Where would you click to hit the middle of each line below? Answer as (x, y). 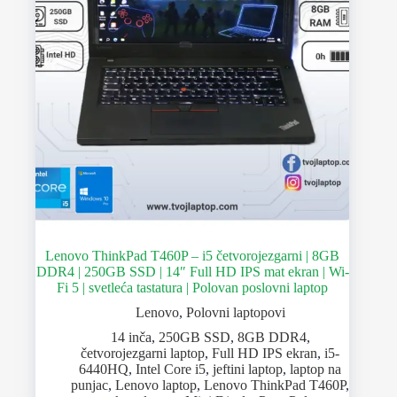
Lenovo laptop (156, 385)
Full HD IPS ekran (265, 354)
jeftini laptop (248, 370)
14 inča (131, 338)
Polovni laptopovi (235, 313)
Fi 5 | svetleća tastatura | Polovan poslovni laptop (193, 288)
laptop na (316, 370)
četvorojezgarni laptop (143, 354)
